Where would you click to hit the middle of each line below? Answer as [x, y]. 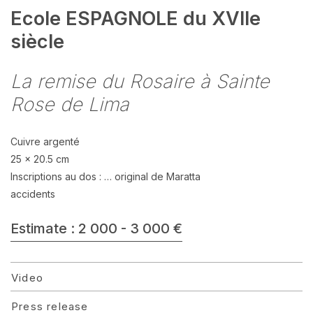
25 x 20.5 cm [40, 159]
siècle [37, 42]
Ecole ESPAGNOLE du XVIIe [136, 19]
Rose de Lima [70, 104]
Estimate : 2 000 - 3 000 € [96, 228]
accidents [33, 194]
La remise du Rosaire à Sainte [140, 81]
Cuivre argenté [45, 141]
